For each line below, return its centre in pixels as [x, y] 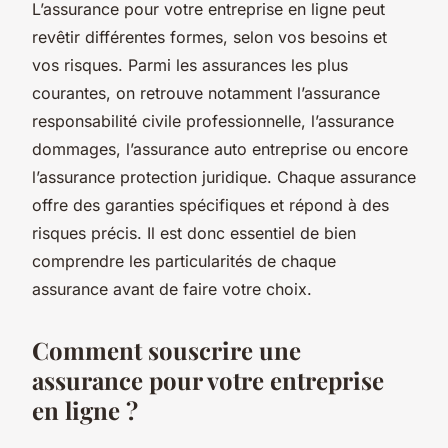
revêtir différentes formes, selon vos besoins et [209, 36]
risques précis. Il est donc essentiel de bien [194, 232]
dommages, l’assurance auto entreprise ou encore [220, 148]
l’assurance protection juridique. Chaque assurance [224, 176]
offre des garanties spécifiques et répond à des [210, 204]
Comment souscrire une [166, 349]
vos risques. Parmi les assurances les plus [190, 64]
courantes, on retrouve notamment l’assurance [206, 92]
